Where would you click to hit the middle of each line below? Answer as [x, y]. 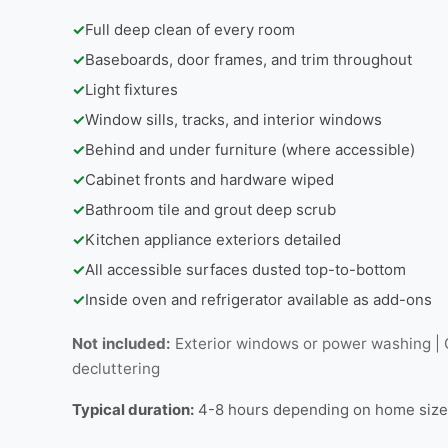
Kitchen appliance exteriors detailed [213, 239]
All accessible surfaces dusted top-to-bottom [245, 269]
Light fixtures [131, 89]
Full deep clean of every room [190, 29]
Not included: [121, 343]
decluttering [116, 368]
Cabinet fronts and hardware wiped [209, 179]
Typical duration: [133, 409]
